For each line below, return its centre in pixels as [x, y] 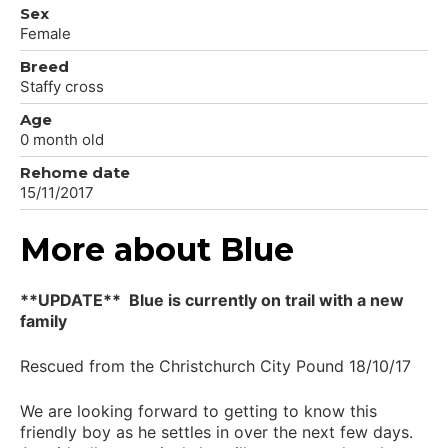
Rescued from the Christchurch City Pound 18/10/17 [215, 365]
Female [45, 33]
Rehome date [75, 172]
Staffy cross [62, 86]
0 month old [62, 139]
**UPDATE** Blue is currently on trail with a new [212, 299]
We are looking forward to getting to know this [198, 410]
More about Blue [157, 249]
